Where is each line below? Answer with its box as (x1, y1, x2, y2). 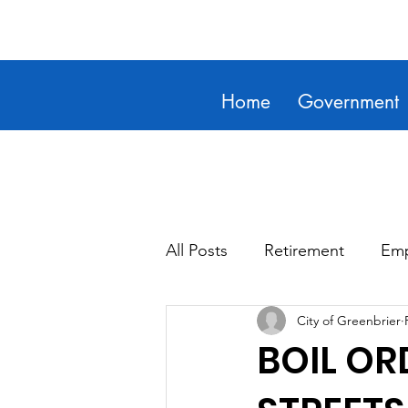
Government (297, 89, 399, 114)
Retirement (264, 240, 344, 260)
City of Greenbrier (297, 311, 401, 329)
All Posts (166, 240, 228, 260)
